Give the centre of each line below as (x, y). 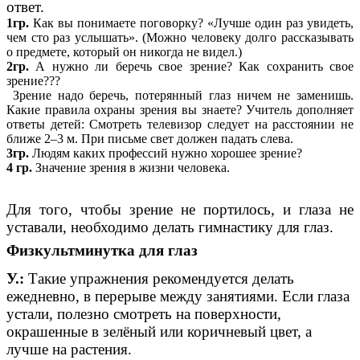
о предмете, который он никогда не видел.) (124, 51)
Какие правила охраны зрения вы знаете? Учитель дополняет (180, 109)
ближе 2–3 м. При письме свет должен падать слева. (150, 138)
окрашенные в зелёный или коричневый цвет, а (159, 331)
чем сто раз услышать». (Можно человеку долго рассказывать (180, 37)
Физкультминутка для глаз (102, 250)
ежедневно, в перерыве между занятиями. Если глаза (178, 296)
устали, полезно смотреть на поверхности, (144, 313)
